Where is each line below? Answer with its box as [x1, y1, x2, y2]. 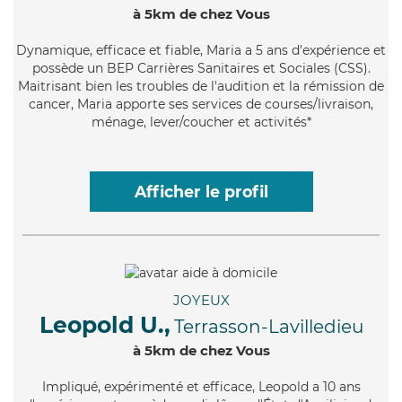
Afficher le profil [134, 181, 268, 201]
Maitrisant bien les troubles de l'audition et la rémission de [18, 77, 384, 94]
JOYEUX [172, 291, 230, 309]
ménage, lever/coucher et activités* [91, 113, 311, 130]
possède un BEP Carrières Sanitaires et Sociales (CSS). [31, 59, 371, 76]
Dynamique [16, 41, 90, 58]
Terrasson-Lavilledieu [173, 315, 363, 337]
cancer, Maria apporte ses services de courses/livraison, [29, 95, 373, 112]
